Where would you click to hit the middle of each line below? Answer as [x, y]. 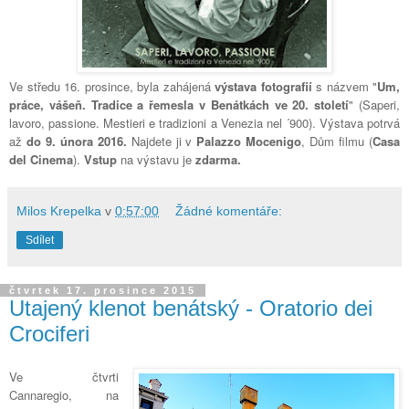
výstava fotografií [263, 86]
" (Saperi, [375, 104]
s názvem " [344, 86]
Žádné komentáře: [229, 210]
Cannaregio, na [64, 395]
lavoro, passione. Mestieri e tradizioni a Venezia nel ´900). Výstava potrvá [204, 122]
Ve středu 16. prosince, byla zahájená [112, 86]
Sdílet [40, 240]
